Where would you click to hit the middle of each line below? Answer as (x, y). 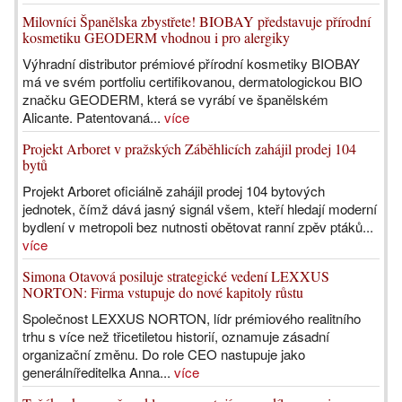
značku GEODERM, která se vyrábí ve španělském (175, 99)
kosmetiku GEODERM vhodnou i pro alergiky (156, 37)
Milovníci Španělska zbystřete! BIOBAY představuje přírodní (197, 21)
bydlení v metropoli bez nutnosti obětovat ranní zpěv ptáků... (198, 227)
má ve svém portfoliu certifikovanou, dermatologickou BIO (192, 81)
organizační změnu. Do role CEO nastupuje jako (164, 354)
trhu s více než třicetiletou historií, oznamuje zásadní (176, 336)
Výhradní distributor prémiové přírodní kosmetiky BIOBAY (191, 63)
